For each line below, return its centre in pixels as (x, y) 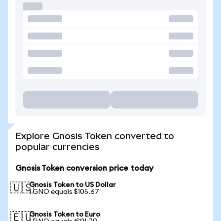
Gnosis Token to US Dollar (73, 185)
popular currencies (57, 147)
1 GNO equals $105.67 (64, 192)
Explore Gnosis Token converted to (95, 136)
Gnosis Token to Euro (65, 215)
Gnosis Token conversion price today (84, 168)
